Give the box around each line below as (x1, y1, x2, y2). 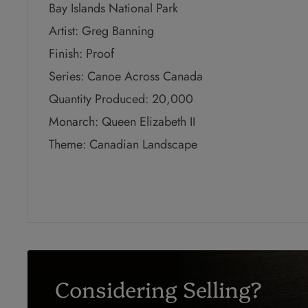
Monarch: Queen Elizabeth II (49, 113, 195, 131)
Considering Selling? (55, 273, 262, 303)
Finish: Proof (49, 45, 114, 63)
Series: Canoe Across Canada (49, 67, 203, 86)
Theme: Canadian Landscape (49, 135, 197, 154)
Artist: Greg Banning (49, 22, 154, 41)
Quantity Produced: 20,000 (49, 90, 193, 109)
